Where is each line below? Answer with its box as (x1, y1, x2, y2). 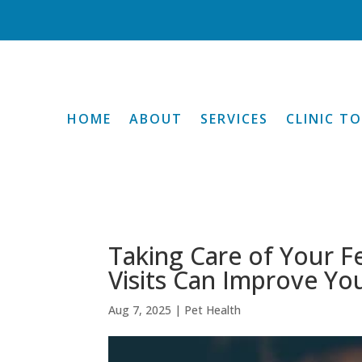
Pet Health (184, 302, 242, 318)
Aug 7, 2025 (108, 302, 172, 318)
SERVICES (200, 110, 268, 128)
